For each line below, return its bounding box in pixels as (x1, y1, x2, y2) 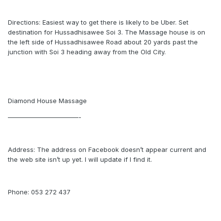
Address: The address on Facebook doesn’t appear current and (8, 146, 206, 153)
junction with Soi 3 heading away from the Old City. (8, 48, 166, 56)
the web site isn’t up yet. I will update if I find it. (8, 155, 152, 163)
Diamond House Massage (8, 97, 87, 105)
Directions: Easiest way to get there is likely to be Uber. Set (8, 18, 188, 26)
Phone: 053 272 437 (8, 188, 71, 196)
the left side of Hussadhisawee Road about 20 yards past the (8, 38, 198, 46)
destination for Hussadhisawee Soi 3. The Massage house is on (8, 28, 205, 36)
